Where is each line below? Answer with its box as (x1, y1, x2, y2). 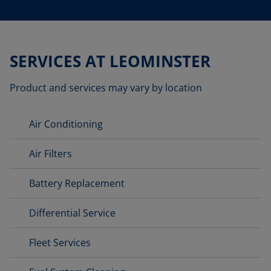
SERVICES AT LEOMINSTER (10, 50, 211, 72)
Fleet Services (29, 236, 91, 249)
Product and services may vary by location (10, 81, 202, 94)
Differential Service (29, 206, 116, 220)
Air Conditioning (29, 117, 103, 131)
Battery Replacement (29, 177, 125, 190)
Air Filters (29, 147, 72, 160)
